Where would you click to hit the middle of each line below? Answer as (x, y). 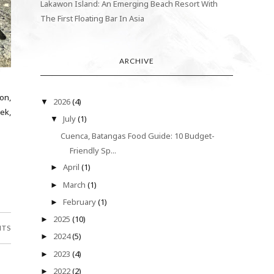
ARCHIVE (137, 61)
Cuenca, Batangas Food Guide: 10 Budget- (137, 136)
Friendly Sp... (93, 151)
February (80, 202)
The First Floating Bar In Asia (93, 18)
